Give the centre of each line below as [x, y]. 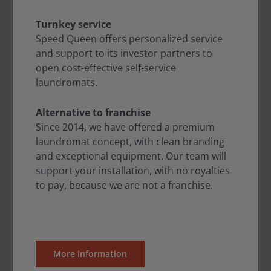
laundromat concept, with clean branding [130, 141]
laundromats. [66, 82]
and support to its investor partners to [124, 53]
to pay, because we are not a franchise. [124, 185]
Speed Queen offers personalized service [129, 38]
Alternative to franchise [93, 112]
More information [90, 254]
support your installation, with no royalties [132, 170]
